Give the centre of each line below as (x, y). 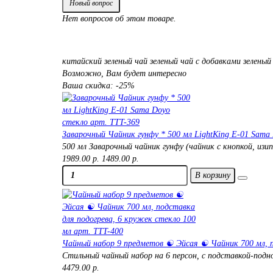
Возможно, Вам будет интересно (124, 73)
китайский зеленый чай (105, 61)
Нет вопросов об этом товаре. (119, 18)
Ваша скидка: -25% (98, 85)
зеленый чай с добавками (195, 61)
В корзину (213, 175)
